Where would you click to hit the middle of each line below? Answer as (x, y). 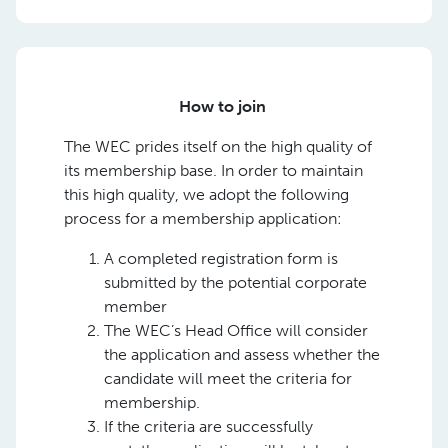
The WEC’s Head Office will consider (236, 330)
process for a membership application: (203, 218)
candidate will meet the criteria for (228, 378)
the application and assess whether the (242, 354)
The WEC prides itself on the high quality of (218, 146)
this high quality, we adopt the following (206, 194)
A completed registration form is (221, 258)
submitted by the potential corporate (235, 282)
